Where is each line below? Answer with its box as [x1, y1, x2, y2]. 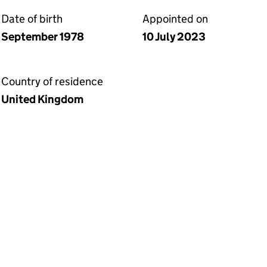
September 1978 [1, 30, 84, 44]
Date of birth [1, 12, 63, 26]
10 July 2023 [142, 30, 206, 44]
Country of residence [1, 74, 103, 88]
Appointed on [142, 12, 208, 26]
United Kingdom [1, 92, 83, 106]
